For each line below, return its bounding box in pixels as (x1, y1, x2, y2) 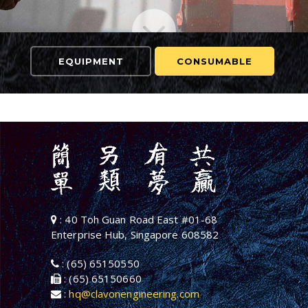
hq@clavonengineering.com (69, 287, 199, 301)
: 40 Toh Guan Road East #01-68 (57, 212, 218, 227)
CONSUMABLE (176, 56, 252, 67)
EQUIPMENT (58, 56, 124, 67)
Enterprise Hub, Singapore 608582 (51, 228, 219, 242)
